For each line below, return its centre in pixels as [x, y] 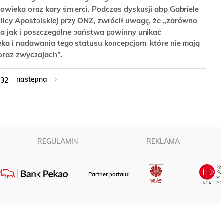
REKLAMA [163, 141]
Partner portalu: [110, 174]
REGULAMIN [58, 141]
